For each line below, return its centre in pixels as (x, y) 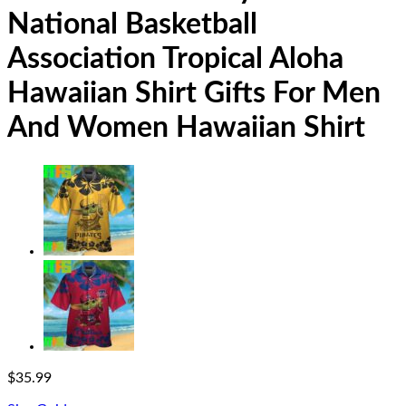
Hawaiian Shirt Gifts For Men (194, 94)
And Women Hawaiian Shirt (186, 128)
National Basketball (132, 25)
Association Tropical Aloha (175, 59)
